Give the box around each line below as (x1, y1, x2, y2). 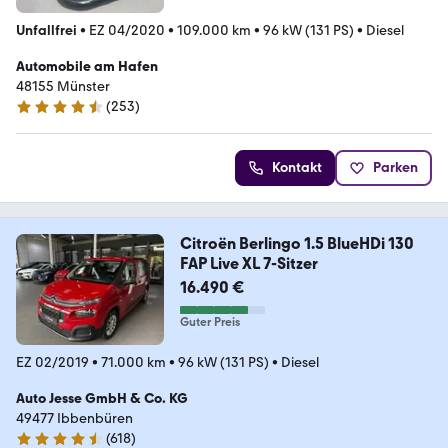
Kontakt (272, 158, 322, 176)
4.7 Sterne (15, 106, 78, 124)
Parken (373, 158, 418, 176)
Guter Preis (179, 314, 240, 329)
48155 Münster (16, 77, 110, 95)
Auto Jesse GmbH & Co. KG (16, 389, 188, 407)
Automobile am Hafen (16, 57, 158, 75)
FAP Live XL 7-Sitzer (179, 253, 318, 273)
